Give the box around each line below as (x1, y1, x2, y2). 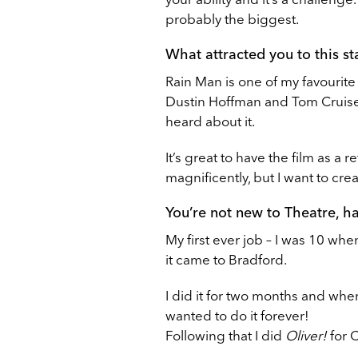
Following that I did (165, 326, 285, 344)
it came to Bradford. (165, 250, 287, 268)
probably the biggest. (165, 10, 299, 27)
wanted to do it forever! (165, 306, 309, 324)
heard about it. (165, 112, 255, 129)
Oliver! (285, 326, 327, 344)
